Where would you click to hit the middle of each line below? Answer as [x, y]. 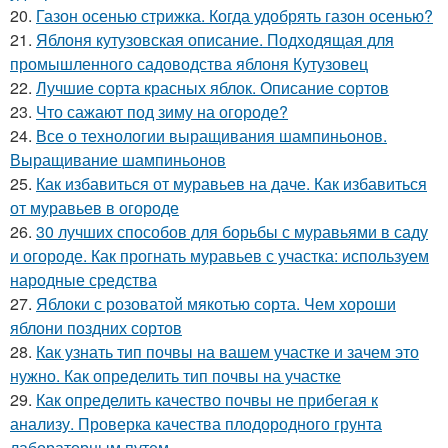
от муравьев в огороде [94, 207]
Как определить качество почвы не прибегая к [207, 399]
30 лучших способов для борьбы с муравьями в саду [232, 231]
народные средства [83, 279]
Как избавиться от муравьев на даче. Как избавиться [231, 183]
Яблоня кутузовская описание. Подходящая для [215, 39]
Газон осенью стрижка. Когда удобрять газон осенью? [234, 15]
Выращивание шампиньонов [118, 159]
